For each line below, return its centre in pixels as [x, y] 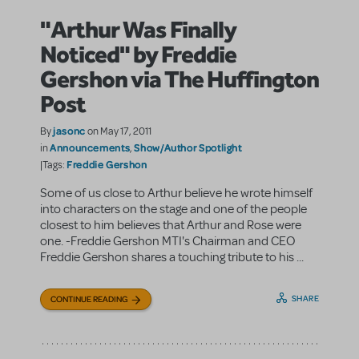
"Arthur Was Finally [138, 28]
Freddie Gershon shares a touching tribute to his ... [172, 257]
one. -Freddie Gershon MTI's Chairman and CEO [168, 241]
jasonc [69, 130]
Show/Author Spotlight [188, 147]
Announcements [90, 147]
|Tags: [53, 165]
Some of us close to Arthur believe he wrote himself [176, 193]
